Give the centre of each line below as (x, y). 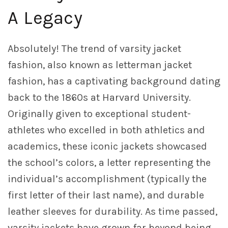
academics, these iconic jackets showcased (107, 147)
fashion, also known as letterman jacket (100, 65)
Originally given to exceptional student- (99, 114)
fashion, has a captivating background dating (114, 81)
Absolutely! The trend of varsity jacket (94, 49)
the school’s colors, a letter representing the (109, 163)
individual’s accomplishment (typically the (107, 179)
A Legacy (45, 18)
